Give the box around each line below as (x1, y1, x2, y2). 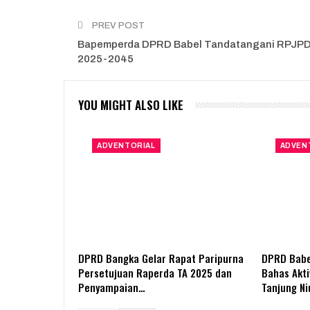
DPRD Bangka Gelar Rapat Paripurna (78, 250, 244, 266)
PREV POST (90, 21, 145, 31)
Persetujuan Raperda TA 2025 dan (78, 264, 232, 280)
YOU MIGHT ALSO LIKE (78, 96, 183, 114)
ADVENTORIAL (97, 142, 156, 150)
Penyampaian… (78, 279, 145, 295)
